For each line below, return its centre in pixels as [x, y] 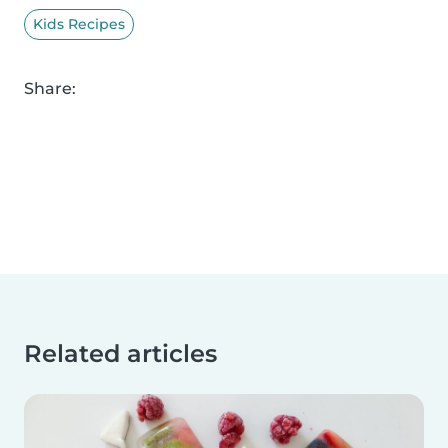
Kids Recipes [79, 23]
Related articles [120, 353]
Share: [50, 88]
